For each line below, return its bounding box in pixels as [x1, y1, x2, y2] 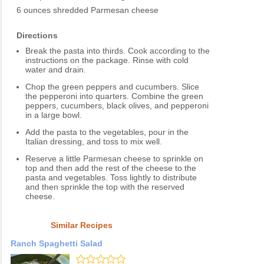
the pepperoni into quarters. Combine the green [25, 91, 203, 101]
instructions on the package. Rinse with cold [25, 55, 189, 65]
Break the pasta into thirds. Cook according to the [25, 46, 210, 56]
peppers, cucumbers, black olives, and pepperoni [25, 101, 209, 111]
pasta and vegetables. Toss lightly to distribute [25, 173, 197, 183]
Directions [16, 31, 58, 41]
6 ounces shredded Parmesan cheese [16, 5, 159, 15]
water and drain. [25, 65, 86, 75]
